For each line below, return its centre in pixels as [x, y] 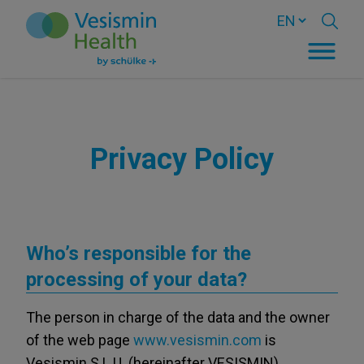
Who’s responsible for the [139, 253]
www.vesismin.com [197, 340]
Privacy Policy [182, 159]
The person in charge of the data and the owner [178, 317]
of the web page [80, 340]
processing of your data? [136, 279]
